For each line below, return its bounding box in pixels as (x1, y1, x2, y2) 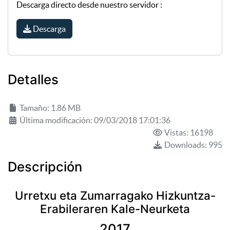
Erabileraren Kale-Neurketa (40, 201, 190, 216)
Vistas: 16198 (163, 127, 213, 137)
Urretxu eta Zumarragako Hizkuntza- (14, 188, 216, 202)
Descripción (8, 158, 82, 175)
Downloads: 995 (163, 140, 222, 149)
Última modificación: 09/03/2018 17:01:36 (18, 115, 170, 125)
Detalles (8, 71, 59, 88)
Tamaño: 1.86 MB (18, 103, 81, 112)
